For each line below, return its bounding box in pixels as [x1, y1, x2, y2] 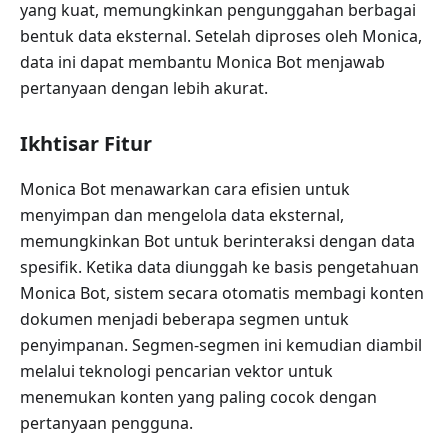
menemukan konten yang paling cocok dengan [20, 386, 377, 408]
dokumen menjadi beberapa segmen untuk [20, 308, 349, 330]
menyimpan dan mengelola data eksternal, [20, 204, 344, 226]
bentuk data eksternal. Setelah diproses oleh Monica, [20, 25, 422, 47]
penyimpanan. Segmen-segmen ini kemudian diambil [20, 334, 422, 356]
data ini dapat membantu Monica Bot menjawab [20, 51, 385, 73]
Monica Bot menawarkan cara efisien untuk [20, 178, 350, 200]
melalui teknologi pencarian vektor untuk [20, 360, 333, 382]
